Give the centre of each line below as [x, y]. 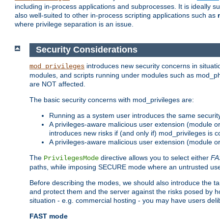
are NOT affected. [57, 84]
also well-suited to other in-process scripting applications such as [116, 15]
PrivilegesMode [71, 158]
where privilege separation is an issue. [74, 24]
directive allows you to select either [155, 157]
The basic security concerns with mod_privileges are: [112, 99]
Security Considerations [86, 50]
